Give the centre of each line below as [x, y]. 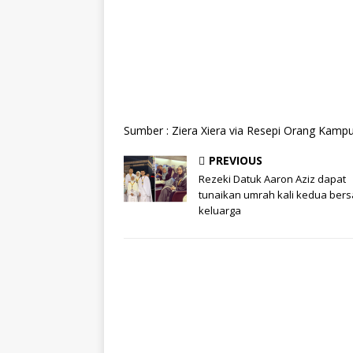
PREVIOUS [236, 161]
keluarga [220, 211]
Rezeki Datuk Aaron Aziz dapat [272, 179]
